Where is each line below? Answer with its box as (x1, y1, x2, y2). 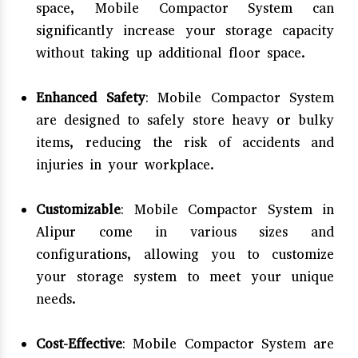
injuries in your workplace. (36, 155, 215, 174)
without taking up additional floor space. (36, 43, 306, 62)
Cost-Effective (36, 334, 122, 353)
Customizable (36, 200, 121, 219)
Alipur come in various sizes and (36, 222, 334, 241)
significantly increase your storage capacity (36, 21, 334, 40)
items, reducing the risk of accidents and (36, 133, 334, 152)
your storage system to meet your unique (36, 267, 334, 286)
